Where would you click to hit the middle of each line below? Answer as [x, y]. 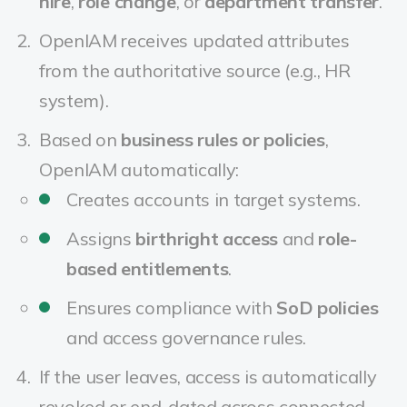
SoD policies [328, 308]
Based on [80, 139]
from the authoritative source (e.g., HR [195, 70]
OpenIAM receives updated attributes [194, 40]
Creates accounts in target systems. [213, 199]
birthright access [207, 238]
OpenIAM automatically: [139, 169]
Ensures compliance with [172, 308]
